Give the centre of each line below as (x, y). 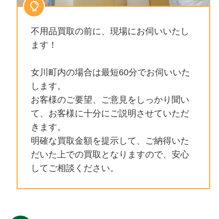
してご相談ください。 (75, 168)
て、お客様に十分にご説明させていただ (110, 113)
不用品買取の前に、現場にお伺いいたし (110, 31)
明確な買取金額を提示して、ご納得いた (110, 141)
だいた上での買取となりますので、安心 (110, 154)
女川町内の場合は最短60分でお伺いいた (110, 72)
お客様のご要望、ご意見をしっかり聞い (110, 99)
